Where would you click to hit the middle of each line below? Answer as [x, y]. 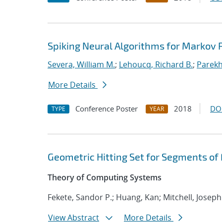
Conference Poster [107, 109]
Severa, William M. [81, 64]
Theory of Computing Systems [105, 177]
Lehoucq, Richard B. [156, 64]
